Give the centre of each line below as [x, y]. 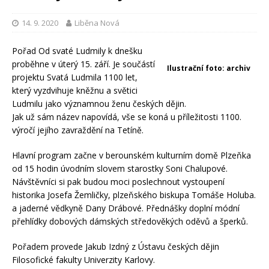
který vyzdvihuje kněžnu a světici [75, 91]
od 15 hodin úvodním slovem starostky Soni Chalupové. [120, 169]
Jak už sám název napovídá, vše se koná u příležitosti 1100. [127, 117]
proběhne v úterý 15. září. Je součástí [83, 64]
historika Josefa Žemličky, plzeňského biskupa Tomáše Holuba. [134, 195]
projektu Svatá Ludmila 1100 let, [75, 77]
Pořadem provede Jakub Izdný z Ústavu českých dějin [116, 247]
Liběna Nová [97, 23]
